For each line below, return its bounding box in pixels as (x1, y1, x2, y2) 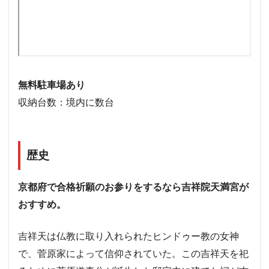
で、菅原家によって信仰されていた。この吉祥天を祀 (18, 248, 249, 259)
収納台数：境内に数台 (18, 97, 114, 108)
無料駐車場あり (18, 80, 85, 91)
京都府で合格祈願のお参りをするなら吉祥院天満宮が (18, 181, 249, 192)
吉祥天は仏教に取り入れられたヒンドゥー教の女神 (18, 231, 239, 241)
